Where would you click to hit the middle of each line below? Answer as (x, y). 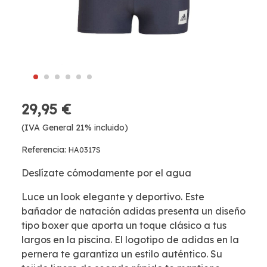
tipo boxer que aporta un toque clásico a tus (124, 225)
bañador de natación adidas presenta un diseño (133, 211)
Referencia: (45, 150)
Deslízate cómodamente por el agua (106, 173)
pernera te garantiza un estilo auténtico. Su (122, 254)
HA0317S (85, 150)
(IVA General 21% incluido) (75, 128)
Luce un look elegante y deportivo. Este (113, 197)
